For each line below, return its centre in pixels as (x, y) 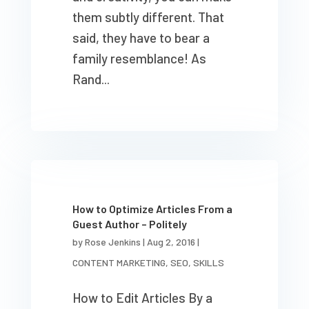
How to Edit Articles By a (142, 298)
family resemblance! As (139, 58)
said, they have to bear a (141, 38)
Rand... (91, 79)
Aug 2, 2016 (171, 242)
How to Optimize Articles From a (152, 209)
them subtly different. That (148, 17)
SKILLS (208, 262)
